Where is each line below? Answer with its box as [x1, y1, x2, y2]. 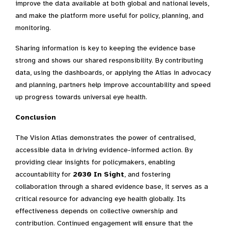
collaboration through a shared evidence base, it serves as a [15, 182, 208, 191]
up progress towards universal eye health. [15, 93, 147, 101]
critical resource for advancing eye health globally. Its [15, 194, 186, 203]
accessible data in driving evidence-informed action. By [15, 146, 192, 154]
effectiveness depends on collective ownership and [15, 207, 178, 215]
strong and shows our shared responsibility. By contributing [15, 56, 203, 65]
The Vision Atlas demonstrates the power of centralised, [15, 133, 195, 142]
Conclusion [15, 113, 56, 122]
